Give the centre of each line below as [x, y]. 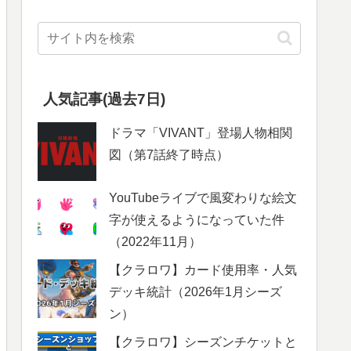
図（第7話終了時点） [169, 154]
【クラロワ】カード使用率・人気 [203, 270]
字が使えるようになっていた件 [197, 219]
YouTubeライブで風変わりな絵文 [203, 197]
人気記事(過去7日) [105, 99]
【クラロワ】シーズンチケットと [203, 342]
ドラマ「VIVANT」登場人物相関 [201, 132]
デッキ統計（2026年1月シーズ [195, 291]
